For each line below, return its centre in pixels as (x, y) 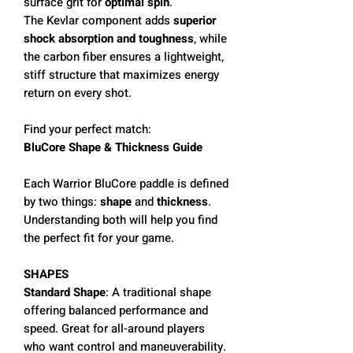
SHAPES (46, 274)
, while (210, 38)
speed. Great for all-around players (114, 328)
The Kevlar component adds (98, 20)
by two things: (62, 201)
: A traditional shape (158, 292)
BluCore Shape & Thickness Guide (113, 147)
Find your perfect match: (87, 129)
